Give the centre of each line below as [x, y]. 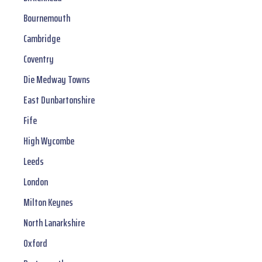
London [36, 182]
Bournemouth [47, 18]
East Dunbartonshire [59, 100]
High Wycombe [49, 141]
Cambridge [42, 39]
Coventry [39, 59]
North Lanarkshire [54, 223]
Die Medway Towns [57, 80]
